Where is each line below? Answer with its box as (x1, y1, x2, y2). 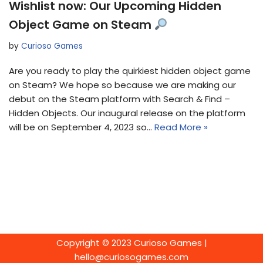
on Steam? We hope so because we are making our (9, 78, 236, 91)
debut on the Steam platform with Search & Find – (9, 92, 230, 105)
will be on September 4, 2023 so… (9, 120, 154, 133)
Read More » (154, 120, 208, 133)
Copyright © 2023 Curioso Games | (56, 237, 207, 249)
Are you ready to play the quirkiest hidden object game (9, 64, 251, 77)
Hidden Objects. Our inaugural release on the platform (9, 106, 245, 119)
